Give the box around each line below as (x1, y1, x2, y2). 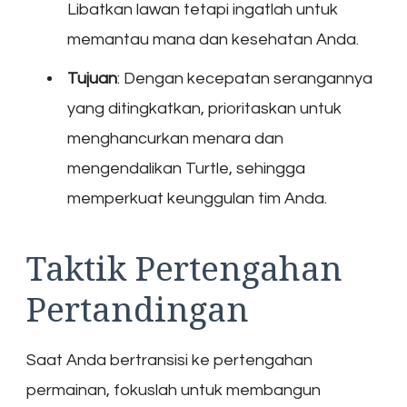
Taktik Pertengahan (26, 243, 342, 291)
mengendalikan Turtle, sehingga (67, 159, 305, 177)
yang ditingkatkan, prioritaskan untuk (67, 99, 342, 117)
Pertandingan (26, 284, 249, 332)
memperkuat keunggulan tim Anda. (67, 189, 327, 207)
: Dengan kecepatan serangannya (117, 69, 372, 87)
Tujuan (67, 69, 117, 87)
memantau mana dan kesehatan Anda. (67, 30, 359, 48)
